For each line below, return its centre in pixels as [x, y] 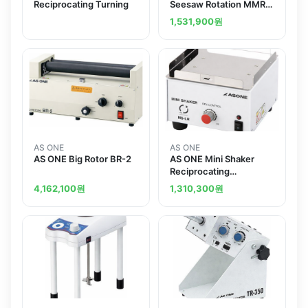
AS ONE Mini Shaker [212, 159]
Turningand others [209, 184]
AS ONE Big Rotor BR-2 [82, 159]
